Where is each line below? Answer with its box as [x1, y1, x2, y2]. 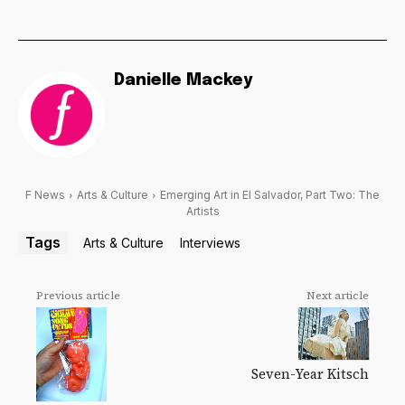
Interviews [180, 234, 240, 250]
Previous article [36, 287, 120, 303]
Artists [185, 203, 220, 218]
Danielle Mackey [114, 71, 252, 89]
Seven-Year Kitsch [250, 364, 369, 384]
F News [25, 187, 65, 202]
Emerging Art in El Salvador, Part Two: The [160, 187, 380, 202]
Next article [306, 287, 369, 303]
